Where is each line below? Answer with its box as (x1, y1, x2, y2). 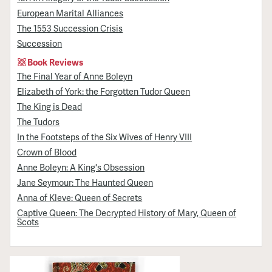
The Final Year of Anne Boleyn (17, 69, 133, 82)
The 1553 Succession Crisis (17, 22, 123, 35)
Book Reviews (27, 56, 84, 69)
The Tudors (17, 115, 60, 127)
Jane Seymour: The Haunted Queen (17, 176, 154, 189)
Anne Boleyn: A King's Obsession (17, 161, 145, 174)
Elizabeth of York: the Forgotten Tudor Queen (17, 84, 191, 97)
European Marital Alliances (17, 7, 124, 19)
